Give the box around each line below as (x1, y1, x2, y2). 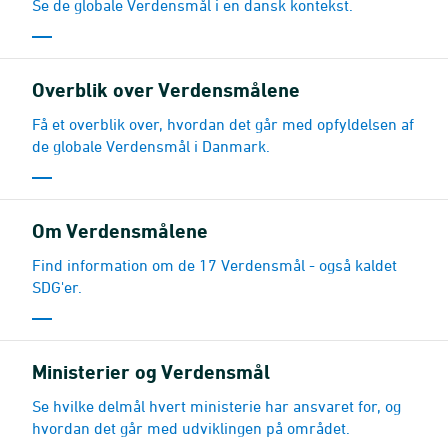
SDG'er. (32, 277, 82, 296)
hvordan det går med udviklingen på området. (32, 418, 350, 437)
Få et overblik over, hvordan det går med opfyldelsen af (32, 114, 414, 133)
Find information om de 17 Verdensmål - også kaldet (32, 255, 397, 274)
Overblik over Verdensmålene (32, 77, 300, 102)
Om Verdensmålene (32, 218, 208, 243)
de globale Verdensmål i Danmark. (32, 136, 270, 155)
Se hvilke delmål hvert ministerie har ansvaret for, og (32, 396, 401, 415)
